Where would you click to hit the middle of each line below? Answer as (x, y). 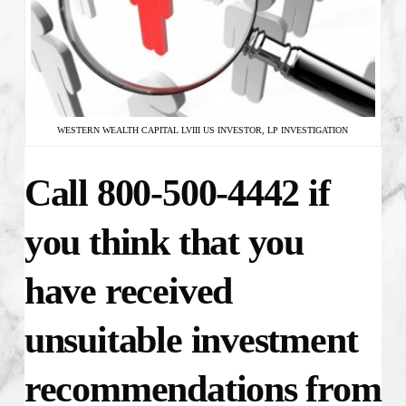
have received (128, 291)
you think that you (164, 242)
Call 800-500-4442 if (177, 193)
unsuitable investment (191, 340)
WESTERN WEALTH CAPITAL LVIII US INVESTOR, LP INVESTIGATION (203, 130)
